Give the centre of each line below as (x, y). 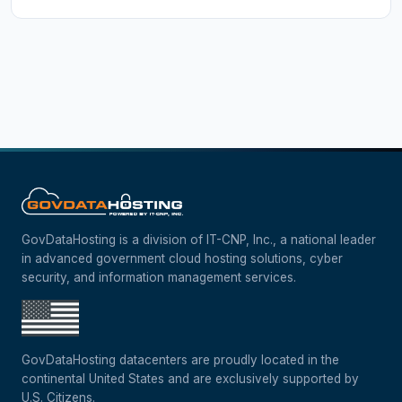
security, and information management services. (159, 278)
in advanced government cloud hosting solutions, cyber (182, 259)
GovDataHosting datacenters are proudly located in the (180, 360)
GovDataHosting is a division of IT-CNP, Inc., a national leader (199, 240)
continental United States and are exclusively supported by (190, 379)
